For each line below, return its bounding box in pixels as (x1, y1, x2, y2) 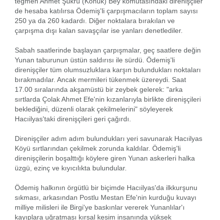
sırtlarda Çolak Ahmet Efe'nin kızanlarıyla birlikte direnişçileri (15, 95, 201, 103)
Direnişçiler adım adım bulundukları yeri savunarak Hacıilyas (15, 134, 202, 142)
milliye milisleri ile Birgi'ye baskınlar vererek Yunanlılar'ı (15, 203, 185, 211)
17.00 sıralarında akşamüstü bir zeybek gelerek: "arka (15, 85, 183, 93)
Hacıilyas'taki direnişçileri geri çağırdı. (15, 114, 131, 123)
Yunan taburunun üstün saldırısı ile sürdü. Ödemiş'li (15, 55, 175, 64)
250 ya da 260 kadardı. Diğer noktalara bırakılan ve (15, 16, 175, 25)
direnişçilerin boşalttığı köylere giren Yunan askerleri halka (15, 154, 195, 162)
